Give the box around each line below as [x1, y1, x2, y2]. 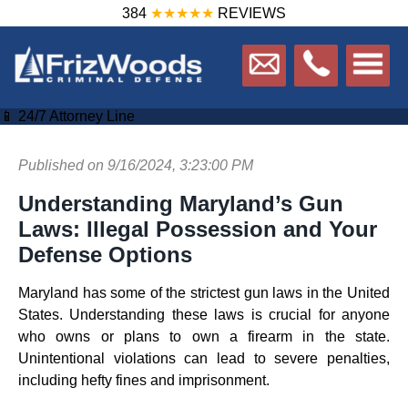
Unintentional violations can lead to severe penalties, [18, 351, 390, 366]
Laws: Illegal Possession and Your [18, 217, 377, 241]
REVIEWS [214, 5, 286, 21]
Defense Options [18, 242, 192, 267]
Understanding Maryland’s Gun [18, 191, 343, 216]
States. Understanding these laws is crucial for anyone [18, 307, 390, 322]
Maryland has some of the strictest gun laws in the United [18, 285, 390, 301]
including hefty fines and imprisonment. [18, 372, 270, 388]
